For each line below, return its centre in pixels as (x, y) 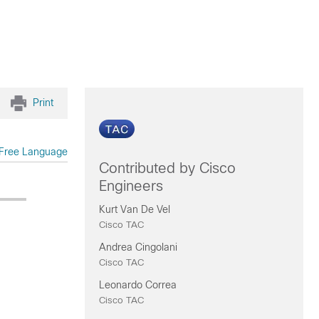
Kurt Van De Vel (134, 209)
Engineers (131, 186)
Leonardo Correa (137, 285)
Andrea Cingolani (138, 247)
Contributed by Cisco (167, 168)
